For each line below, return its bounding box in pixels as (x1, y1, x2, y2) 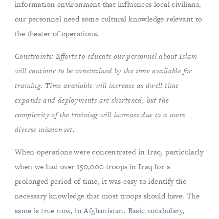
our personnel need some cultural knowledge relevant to (15, 14, 202, 24)
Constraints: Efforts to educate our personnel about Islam (15, 51, 197, 61)
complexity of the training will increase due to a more (15, 109, 186, 120)
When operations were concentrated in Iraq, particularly (15, 147, 203, 157)
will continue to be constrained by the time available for (15, 66, 192, 76)
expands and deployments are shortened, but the (15, 95, 169, 105)
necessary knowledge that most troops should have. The (15, 191, 200, 201)
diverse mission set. (15, 124, 75, 134)
